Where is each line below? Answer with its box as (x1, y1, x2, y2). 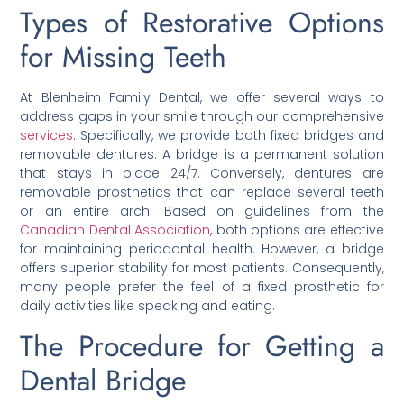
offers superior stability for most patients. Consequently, (20, 259, 384, 278)
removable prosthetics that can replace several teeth (20, 183, 384, 202)
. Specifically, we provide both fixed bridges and (73, 126, 384, 145)
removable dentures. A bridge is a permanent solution (20, 145, 384, 164)
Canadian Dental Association (20, 221, 211, 240)
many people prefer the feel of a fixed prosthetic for (20, 278, 384, 297)
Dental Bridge (20, 359, 187, 401)
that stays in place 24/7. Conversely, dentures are (20, 164, 384, 183)
